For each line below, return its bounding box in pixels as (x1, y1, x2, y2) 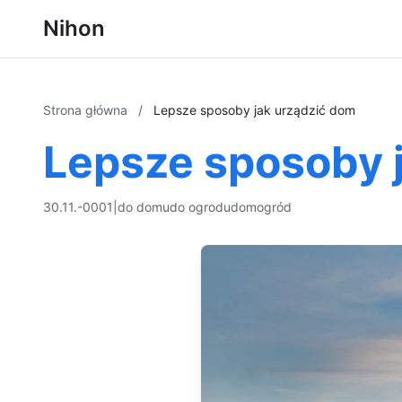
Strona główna (43, 102, 131, 118)
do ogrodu (170, 199, 231, 214)
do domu (118, 199, 170, 214)
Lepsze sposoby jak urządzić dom (153, 102, 355, 118)
